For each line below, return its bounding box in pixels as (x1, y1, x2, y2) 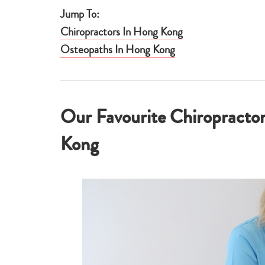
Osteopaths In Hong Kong (60, 41, 175, 57)
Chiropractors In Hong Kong (60, 23, 183, 40)
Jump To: (60, 5, 99, 22)
